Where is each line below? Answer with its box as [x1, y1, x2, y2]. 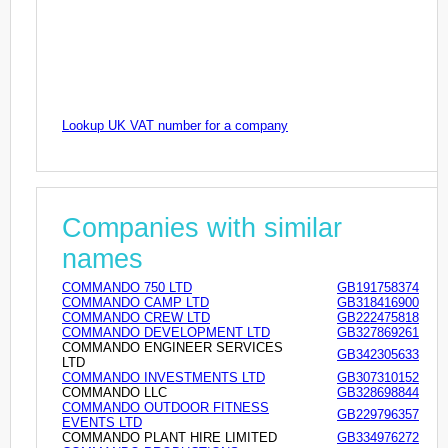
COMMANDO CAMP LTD [62, 294, 209, 310]
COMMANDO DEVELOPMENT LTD [62, 324, 270, 340]
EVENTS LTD [62, 414, 142, 430]
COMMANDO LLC [62, 384, 167, 400]
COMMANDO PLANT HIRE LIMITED [62, 429, 277, 445]
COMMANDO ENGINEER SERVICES [62, 339, 283, 355]
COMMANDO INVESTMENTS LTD [62, 369, 265, 385]
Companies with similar [62, 212, 342, 243]
